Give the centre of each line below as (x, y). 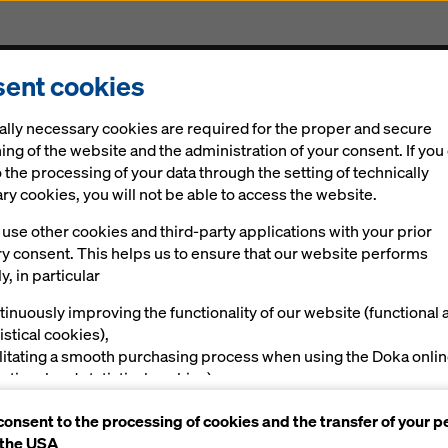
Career (310, 107)
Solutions (65, 107)
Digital (158, 107)
